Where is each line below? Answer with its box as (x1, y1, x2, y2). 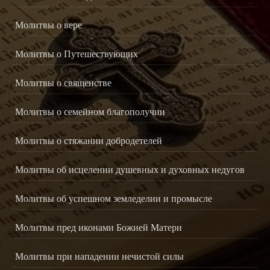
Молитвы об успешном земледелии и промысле (15, 191, 212, 204)
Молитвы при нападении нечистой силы (15, 249, 184, 262)
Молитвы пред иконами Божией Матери (15, 220, 182, 233)
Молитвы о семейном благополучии (15, 104, 165, 118)
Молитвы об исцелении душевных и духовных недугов (15, 162, 245, 175)
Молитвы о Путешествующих (15, 46, 138, 60)
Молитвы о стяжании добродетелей (15, 133, 162, 146)
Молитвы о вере (15, 17, 82, 31)
